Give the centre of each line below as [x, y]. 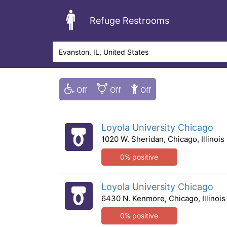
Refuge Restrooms [129, 20]
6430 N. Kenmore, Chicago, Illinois [163, 198]
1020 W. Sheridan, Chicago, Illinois [163, 139]
